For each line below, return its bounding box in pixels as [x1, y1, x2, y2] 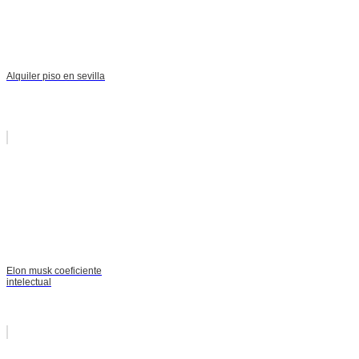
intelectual [6, 276, 51, 288]
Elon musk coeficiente [6, 264, 102, 276]
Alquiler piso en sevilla [6, 70, 105, 82]
